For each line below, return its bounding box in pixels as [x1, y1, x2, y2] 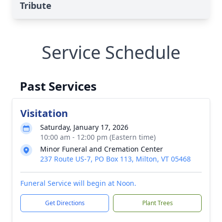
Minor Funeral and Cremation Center [40, 144, 163, 154]
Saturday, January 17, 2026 [40, 122, 128, 132]
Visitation [20, 107, 68, 120]
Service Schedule [42, 40, 180, 64]
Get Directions [45, 199, 85, 207]
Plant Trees [142, 199, 173, 207]
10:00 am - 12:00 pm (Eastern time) [40, 132, 156, 142]
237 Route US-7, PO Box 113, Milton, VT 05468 [40, 154, 191, 164]
